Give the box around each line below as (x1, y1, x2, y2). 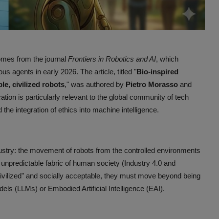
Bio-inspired (136, 67, 178, 76)
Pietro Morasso (126, 80, 178, 89)
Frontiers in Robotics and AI (68, 55, 156, 64)
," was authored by (65, 80, 126, 89)
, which (156, 55, 178, 64)
